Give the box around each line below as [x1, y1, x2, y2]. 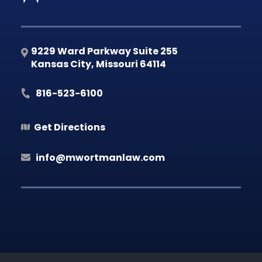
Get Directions [34, 120, 106, 135]
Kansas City [31, 57, 92, 71]
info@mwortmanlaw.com [36, 151, 166, 165]
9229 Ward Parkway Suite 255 [31, 44, 178, 58]
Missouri [96, 57, 139, 71]
